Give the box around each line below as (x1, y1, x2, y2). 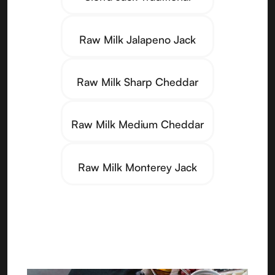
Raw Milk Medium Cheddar (71, 117, 204, 131)
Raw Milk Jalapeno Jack (79, 32, 196, 46)
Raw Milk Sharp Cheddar (77, 75, 198, 88)
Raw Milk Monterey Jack (78, 160, 197, 174)
